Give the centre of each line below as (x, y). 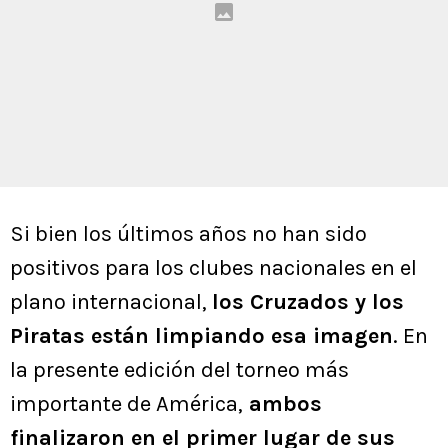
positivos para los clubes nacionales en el (213, 268)
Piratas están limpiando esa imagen (201, 336)
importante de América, (126, 404)
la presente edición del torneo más (179, 370)
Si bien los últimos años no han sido (188, 234)
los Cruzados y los (308, 302)
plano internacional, (111, 302)
